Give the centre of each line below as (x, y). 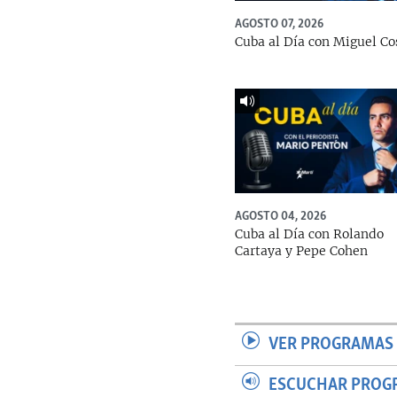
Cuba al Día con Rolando (310, 234)
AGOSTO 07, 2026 (280, 24)
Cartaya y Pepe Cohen (302, 250)
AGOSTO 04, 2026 (281, 216)
